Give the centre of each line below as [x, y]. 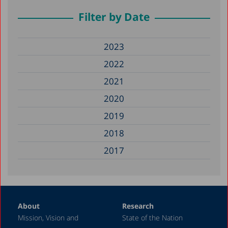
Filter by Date [114, 17]
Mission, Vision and [48, 217]
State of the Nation [152, 217]
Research [138, 206]
